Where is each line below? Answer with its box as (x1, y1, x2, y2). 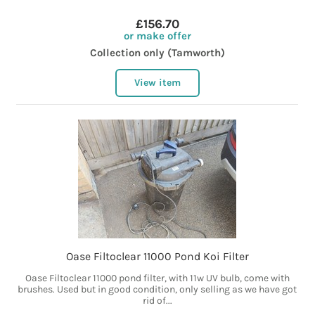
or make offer (123, 30, 191, 43)
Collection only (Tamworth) (89, 46, 225, 60)
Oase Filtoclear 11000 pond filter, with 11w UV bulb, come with (25, 272, 290, 285)
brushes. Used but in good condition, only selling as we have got (18, 283, 297, 296)
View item (134, 77, 181, 89)
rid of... (142, 295, 172, 307)
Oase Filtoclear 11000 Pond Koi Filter (65, 250, 249, 264)
